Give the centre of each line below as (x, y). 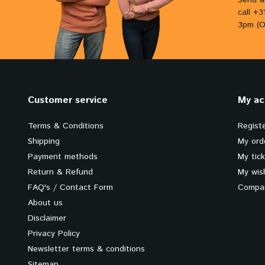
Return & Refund (60, 172)
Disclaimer (47, 218)
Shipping (44, 141)
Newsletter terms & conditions (86, 249)
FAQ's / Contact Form (70, 188)
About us (45, 203)
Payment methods (63, 157)
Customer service (68, 100)
